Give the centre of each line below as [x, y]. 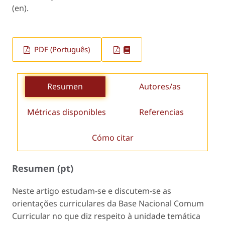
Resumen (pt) [43, 168]
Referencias [162, 112]
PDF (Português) [61, 49]
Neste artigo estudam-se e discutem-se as [92, 191]
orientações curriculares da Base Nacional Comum [108, 203]
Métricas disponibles [67, 112]
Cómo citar [113, 138]
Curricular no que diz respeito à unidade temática [106, 216]
